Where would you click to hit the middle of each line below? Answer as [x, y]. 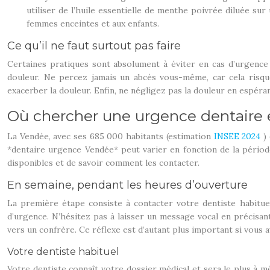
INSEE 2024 [238, 136]
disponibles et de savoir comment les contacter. [103, 163]
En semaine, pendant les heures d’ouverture [127, 185]
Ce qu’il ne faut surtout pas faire [94, 46]
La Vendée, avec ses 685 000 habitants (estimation [111, 136]
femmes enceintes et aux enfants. [93, 24]
